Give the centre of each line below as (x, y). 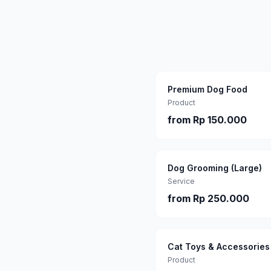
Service (181, 181)
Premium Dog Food (207, 89)
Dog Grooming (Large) (215, 168)
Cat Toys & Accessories (219, 247)
